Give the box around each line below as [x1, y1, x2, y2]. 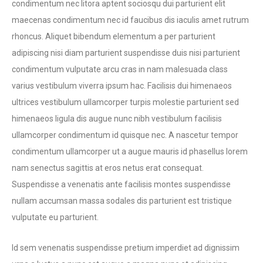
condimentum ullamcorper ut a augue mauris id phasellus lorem [12, 146, 248, 156]
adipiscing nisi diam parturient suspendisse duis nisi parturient [12, 48, 240, 58]
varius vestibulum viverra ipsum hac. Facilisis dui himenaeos [12, 80, 232, 90]
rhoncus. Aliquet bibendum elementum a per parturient [12, 31, 215, 41]
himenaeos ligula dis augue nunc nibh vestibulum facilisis [12, 113, 222, 123]
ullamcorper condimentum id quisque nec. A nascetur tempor [12, 130, 238, 140]
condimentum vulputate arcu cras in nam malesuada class [12, 64, 228, 74]
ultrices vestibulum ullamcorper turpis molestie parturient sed [12, 97, 239, 107]
